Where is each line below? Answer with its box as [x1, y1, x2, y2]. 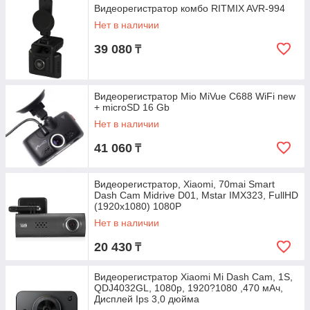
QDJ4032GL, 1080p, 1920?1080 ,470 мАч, [94, 282, 283, 293]
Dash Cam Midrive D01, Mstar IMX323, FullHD [94, 190, 298, 201]
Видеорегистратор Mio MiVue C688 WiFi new [94, 91, 295, 102]
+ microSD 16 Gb [94, 102, 170, 113]
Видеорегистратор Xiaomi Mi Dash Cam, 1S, [94, 271, 293, 282]
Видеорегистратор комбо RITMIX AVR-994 [94, 3, 285, 14]
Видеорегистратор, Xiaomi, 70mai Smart [94, 179, 275, 190]
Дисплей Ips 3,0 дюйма [94, 293, 199, 304]
